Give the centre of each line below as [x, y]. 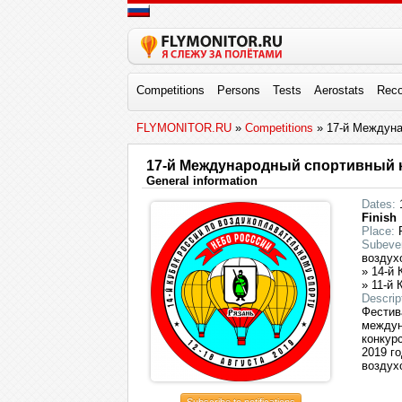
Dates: [379, 204]
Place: [378, 231]
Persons [238, 90]
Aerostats [339, 90]
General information [202, 181]
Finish [379, 218]
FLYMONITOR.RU [184, 128]
